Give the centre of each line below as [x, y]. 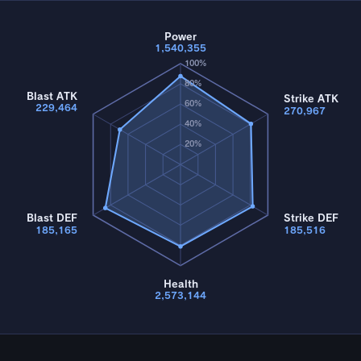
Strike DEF [311, 218]
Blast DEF [52, 218]
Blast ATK [52, 96]
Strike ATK [312, 98]
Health [180, 284]
